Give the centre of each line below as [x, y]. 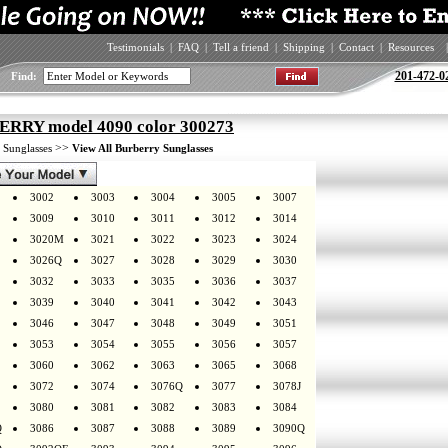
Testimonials [135, 47]
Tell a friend [240, 47]
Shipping [303, 47]
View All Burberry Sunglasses [142, 148]
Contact [356, 47]
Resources [410, 47]
